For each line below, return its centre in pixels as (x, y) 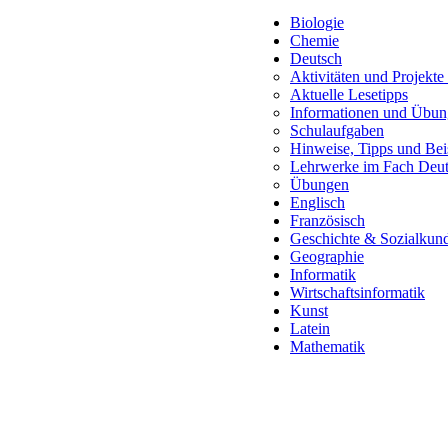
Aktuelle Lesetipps (349, 95)
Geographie (327, 257)
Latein (310, 329)
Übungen (319, 185)
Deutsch (316, 59)
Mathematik (327, 347)
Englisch (317, 203)
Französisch (327, 221)
